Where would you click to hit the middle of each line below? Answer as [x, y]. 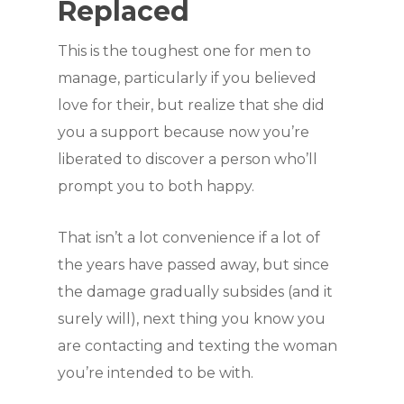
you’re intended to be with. [156, 373]
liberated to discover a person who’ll [188, 159]
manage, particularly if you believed [187, 78]
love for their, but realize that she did [191, 105]
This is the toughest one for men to [184, 51]
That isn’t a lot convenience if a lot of [189, 238]
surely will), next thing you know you [192, 319]
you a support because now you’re [184, 132]
